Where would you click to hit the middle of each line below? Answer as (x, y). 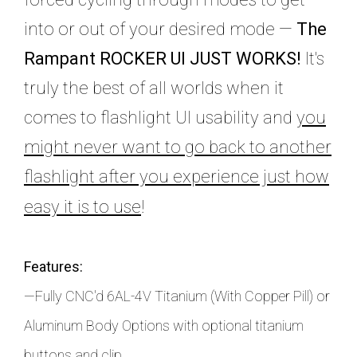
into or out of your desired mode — (158, 29)
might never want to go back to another (178, 147)
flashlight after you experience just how (177, 176)
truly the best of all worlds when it (154, 88)
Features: (53, 266)
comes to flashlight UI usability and (160, 117)
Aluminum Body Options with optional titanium (164, 325)
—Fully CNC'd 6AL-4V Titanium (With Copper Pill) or (177, 296)
